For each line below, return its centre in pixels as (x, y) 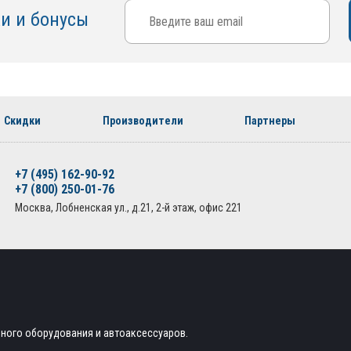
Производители (143, 121)
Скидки (23, 121)
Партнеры (270, 121)
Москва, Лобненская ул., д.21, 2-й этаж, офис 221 (128, 208)
